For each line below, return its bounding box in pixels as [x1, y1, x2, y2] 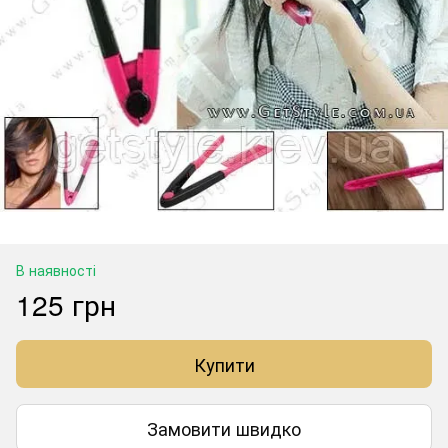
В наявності [16, 260, 96, 280]
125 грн [16, 284, 116, 324]
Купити [193, 351, 255, 377]
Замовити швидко [147, 414, 301, 441]
